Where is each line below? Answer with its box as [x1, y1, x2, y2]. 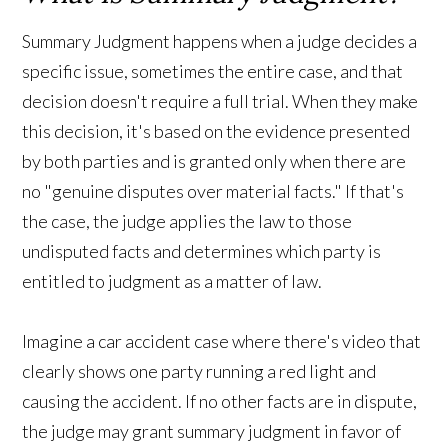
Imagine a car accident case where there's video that [22, 329, 422, 352]
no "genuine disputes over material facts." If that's [22, 179, 405, 202]
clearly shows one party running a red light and [22, 359, 377, 382]
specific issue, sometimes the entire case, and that [22, 59, 404, 82]
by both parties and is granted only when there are [22, 149, 407, 172]
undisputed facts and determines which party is [22, 239, 382, 262]
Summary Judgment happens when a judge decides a [22, 29, 418, 52]
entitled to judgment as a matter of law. [22, 269, 323, 292]
